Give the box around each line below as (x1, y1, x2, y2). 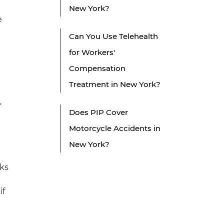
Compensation (69, 63, 125, 73)
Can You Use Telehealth (69, 31, 158, 41)
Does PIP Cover (69, 107, 128, 117)
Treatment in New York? (69, 79, 160, 89)
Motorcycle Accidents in (69, 123, 160, 133)
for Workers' (69, 47, 115, 57)
